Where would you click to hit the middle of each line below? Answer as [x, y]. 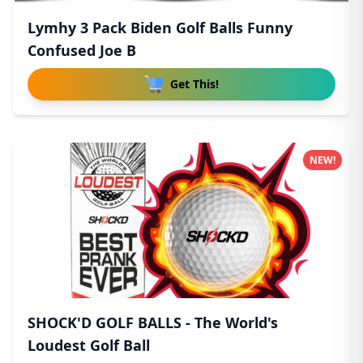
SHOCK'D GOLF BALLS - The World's [153, 322]
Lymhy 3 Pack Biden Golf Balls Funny [160, 28]
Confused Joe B [82, 50]
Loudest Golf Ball [89, 345]
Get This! [194, 84]
